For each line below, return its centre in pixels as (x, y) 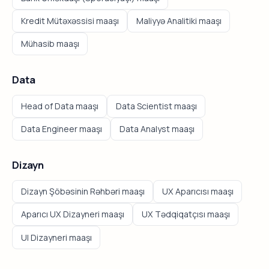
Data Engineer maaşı (61, 129)
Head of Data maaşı (59, 106)
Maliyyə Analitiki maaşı (179, 20)
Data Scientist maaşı (156, 106)
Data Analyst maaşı (157, 129)
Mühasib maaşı (50, 44)
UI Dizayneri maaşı (56, 237)
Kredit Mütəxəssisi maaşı (70, 20)
